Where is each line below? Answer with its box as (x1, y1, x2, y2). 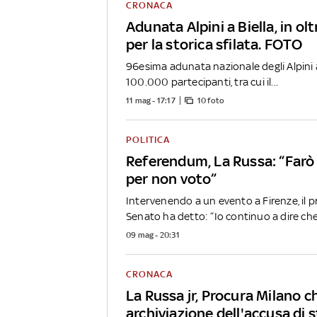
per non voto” (126, 170, 217, 188)
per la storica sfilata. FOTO (126, 35, 303, 54)
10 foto (197, 96, 225, 106)
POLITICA (126, 134, 170, 146)
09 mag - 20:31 (126, 230, 180, 241)
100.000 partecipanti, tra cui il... (126, 76, 278, 88)
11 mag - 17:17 (126, 96, 175, 106)
